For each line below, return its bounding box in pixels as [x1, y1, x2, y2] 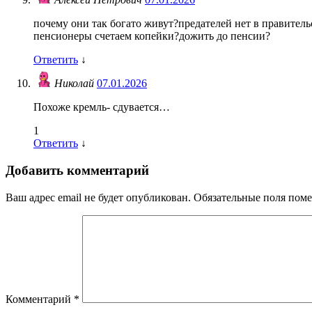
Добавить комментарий [6, 163, 149, 178]
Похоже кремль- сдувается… [33, 101, 170, 114]
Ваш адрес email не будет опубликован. [6, 191, 191, 203]
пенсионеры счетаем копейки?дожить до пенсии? [33, 30, 270, 42]
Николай [54, 77, 97, 90]
